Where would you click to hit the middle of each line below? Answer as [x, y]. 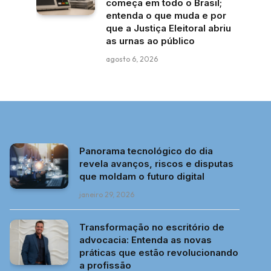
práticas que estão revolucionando [159, 253]
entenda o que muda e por [166, 15]
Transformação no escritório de [152, 227]
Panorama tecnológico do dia [146, 151]
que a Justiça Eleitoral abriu [168, 28]
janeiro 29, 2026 [107, 194]
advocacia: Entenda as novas [145, 240]
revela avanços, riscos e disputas [156, 164]
